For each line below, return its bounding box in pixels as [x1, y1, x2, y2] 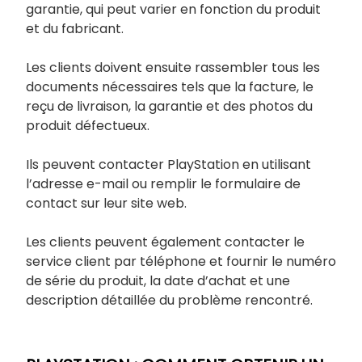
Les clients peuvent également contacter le [26, 233, 305, 251]
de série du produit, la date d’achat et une [26, 271, 290, 290]
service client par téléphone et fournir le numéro [26, 252, 336, 271]
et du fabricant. [26, 19, 124, 38]
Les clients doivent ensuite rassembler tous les [26, 58, 320, 77]
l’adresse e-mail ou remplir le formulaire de [26, 175, 301, 193]
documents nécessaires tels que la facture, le [26, 78, 314, 96]
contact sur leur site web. [26, 194, 187, 213]
